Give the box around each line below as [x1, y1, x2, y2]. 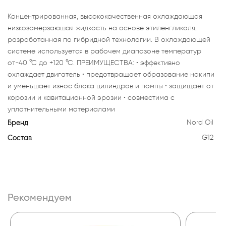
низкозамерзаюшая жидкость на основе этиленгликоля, [8, 23, 197, 32]
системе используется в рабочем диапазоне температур [8, 46, 201, 55]
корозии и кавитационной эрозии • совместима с [8, 93, 175, 102]
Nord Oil [187, 118, 213, 127]
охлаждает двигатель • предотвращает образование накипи [8, 70, 214, 79]
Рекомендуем [8, 191, 72, 203]
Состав [8, 133, 32, 142]
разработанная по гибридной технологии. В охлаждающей [8, 35, 210, 44]
